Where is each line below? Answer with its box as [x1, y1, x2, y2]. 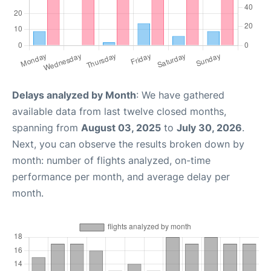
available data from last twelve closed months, [12, 105, 226, 117]
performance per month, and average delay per [12, 171, 230, 183]
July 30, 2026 [177, 122, 242, 134]
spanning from [12, 122, 81, 134]
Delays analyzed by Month [12, 89, 136, 101]
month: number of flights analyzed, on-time [12, 154, 211, 166]
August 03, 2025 [81, 122, 161, 134]
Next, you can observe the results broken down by [12, 138, 244, 150]
